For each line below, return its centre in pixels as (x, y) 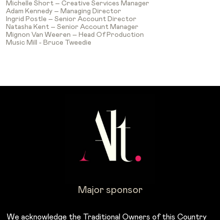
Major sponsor (110, 190)
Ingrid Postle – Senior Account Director (71, 19)
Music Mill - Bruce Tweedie (49, 42)
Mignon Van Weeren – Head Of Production (75, 35)
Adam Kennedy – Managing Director (64, 11)
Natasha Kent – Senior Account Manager (72, 27)
